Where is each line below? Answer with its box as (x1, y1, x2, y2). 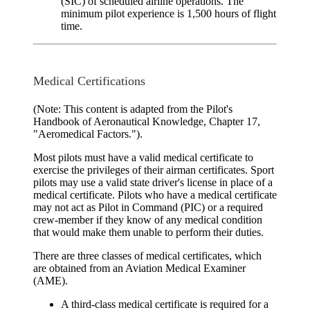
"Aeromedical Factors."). (33, 128, 143, 140)
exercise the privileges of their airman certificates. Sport (33, 164, 274, 176)
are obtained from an (33, 262, 125, 275)
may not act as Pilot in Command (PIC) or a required (33, 201, 263, 214)
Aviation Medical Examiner (125, 262, 246, 275)
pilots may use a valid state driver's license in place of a (33, 176, 273, 189)
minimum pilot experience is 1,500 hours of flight (61, 7, 276, 19)
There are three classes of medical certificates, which (33, 250, 262, 262)
